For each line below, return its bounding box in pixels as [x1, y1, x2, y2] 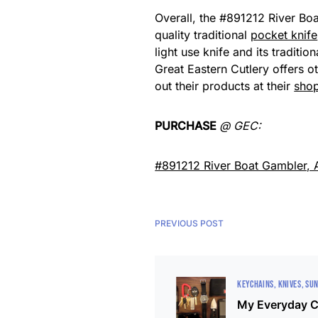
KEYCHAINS [237, 278, 274, 290]
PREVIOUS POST [155, 217, 224, 229]
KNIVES [278, 278, 301, 290]
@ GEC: [219, 118, 262, 133]
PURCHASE [155, 118, 220, 133]
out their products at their [155, 78, 295, 93]
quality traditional [155, 27, 251, 42]
